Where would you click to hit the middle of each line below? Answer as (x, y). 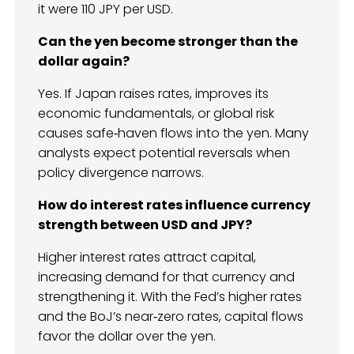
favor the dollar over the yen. (127, 336)
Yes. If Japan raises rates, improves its (153, 93)
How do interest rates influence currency (174, 205)
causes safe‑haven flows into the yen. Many (173, 133)
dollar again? (84, 61)
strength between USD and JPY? (145, 224)
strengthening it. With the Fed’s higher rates (170, 296)
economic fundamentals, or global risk (156, 113)
